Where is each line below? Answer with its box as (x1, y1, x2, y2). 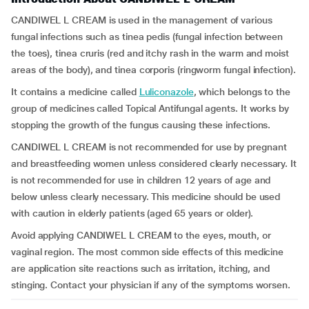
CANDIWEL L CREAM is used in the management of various (11, 14, 272, 26)
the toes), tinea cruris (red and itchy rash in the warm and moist (11, 48, 289, 59)
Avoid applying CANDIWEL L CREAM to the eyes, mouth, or (11, 230, 271, 241)
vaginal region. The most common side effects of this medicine (11, 246, 284, 257)
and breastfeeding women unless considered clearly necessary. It (11, 158, 297, 169)
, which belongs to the (193, 86, 290, 97)
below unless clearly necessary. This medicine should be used (11, 191, 281, 202)
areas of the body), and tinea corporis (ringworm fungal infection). (11, 64, 296, 75)
